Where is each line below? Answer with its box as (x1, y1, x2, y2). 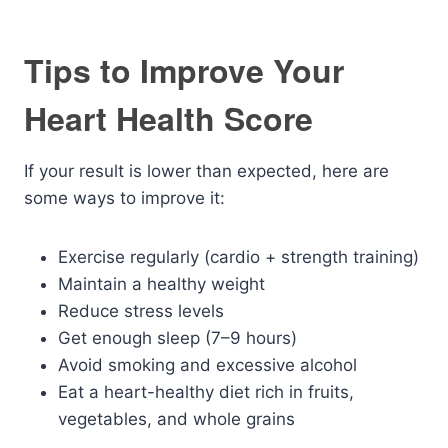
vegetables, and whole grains (58, 409, 295, 429)
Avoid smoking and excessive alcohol (58, 355, 357, 375)
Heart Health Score (24, 95, 313, 141)
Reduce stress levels (58, 301, 224, 321)
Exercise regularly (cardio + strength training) (58, 247, 419, 267)
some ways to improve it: (24, 188, 225, 208)
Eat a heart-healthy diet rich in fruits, (58, 382, 354, 402)
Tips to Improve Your (24, 47, 344, 93)
